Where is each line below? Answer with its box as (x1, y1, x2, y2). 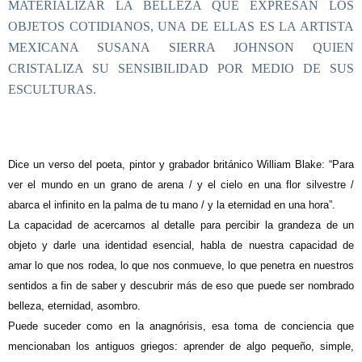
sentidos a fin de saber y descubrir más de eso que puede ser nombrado (8, 280, 354, 292)
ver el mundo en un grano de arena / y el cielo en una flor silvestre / (8, 179, 354, 191)
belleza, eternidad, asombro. (8, 300, 141, 312)
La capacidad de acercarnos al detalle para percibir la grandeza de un (8, 219, 354, 231)
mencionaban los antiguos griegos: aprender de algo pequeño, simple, (8, 340, 354, 352)
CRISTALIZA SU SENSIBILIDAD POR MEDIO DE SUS (8, 61, 354, 75)
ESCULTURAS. (8, 82, 99, 96)
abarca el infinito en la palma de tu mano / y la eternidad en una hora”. (8, 199, 335, 211)
